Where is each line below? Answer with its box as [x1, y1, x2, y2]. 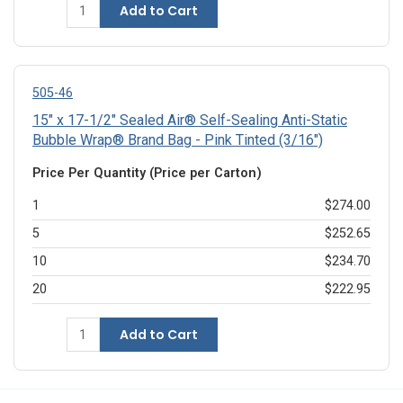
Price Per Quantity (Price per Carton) [32, 166, 262, 182]
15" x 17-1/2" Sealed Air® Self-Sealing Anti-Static [32, 112, 347, 130]
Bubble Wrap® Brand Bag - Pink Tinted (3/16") [32, 131, 323, 149]
